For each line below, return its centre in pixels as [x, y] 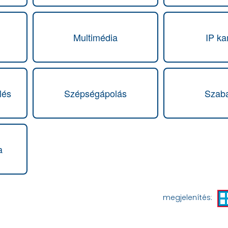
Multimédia [95, 37]
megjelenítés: [188, 197]
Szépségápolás [95, 93]
